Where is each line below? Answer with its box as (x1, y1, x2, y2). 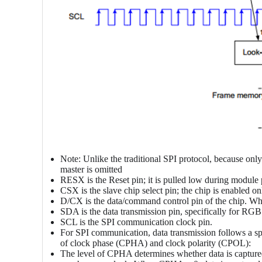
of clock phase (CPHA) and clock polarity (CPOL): (60, 238, 251, 249)
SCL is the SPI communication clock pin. (60, 217, 212, 227)
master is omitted (60, 164, 122, 175)
